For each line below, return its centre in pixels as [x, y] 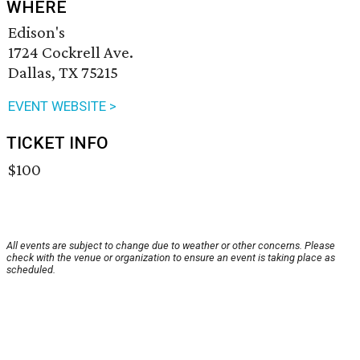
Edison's [37, 33]
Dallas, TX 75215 [63, 73]
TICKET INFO [57, 143]
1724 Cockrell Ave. [71, 53]
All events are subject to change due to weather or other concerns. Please [171, 246]
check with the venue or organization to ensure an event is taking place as [171, 258]
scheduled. [31, 270]
